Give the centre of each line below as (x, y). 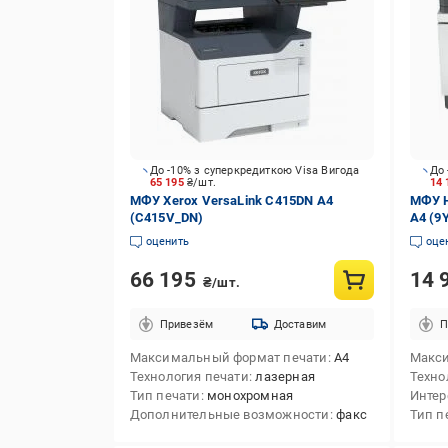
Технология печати (189, 376)
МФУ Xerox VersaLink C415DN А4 (231, 200)
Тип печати (165, 395)
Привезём (186, 324)
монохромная (250, 395)
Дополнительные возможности (229, 414)
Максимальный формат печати (228, 357)
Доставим (300, 324)
